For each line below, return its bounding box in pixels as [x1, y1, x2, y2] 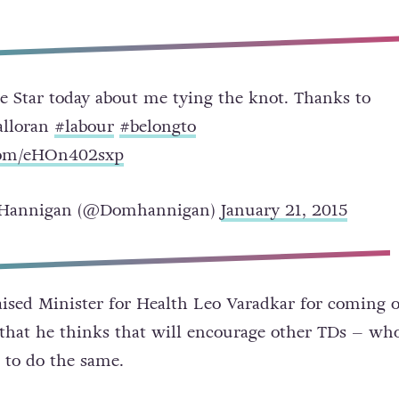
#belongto [118, 114, 196, 138]
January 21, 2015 [220, 198, 347, 222]
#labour [53, 114, 114, 138]
